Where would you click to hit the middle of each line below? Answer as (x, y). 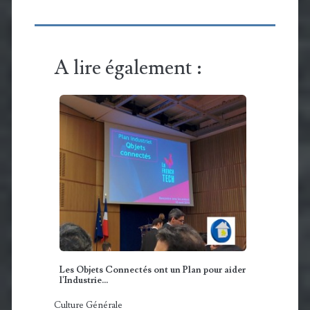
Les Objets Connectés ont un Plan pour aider (152, 270)
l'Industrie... (83, 280)
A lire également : (127, 67)
